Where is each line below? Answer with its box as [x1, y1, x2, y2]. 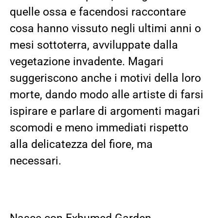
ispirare [10, 104, 51, 118]
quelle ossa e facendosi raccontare [10, 5, 186, 18]
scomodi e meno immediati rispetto [10, 121, 188, 134]
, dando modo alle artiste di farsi [40, 88, 203, 101]
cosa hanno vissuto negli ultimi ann [10, 21, 189, 35]
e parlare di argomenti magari [51, 104, 200, 118]
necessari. [10, 154, 64, 167]
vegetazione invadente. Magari [10, 54, 163, 68]
